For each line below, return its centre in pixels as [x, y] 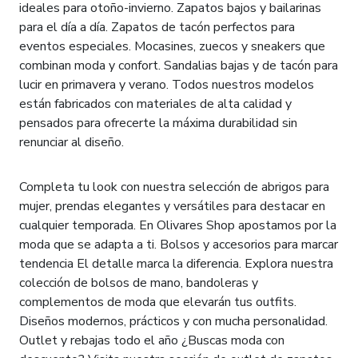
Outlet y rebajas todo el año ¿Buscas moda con [152, 341]
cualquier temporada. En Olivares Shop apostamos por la [178, 226]
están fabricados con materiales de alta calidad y [155, 104]
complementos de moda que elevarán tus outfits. [158, 302]
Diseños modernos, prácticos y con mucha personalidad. [173, 322]
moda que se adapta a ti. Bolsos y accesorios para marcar [179, 245]
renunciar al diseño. [72, 143]
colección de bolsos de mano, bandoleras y [139, 283]
